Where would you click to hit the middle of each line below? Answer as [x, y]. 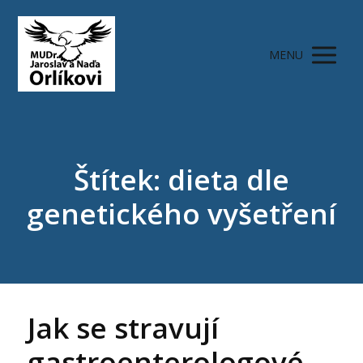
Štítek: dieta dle [181, 179]
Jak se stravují [124, 328]
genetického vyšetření [181, 213]
